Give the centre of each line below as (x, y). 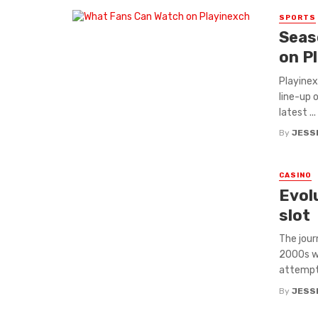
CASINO (295, 176)
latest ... (297, 112)
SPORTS (297, 17)
